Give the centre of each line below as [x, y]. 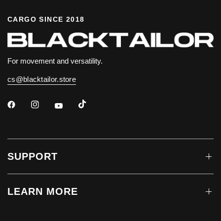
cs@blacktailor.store [42, 79]
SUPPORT [33, 157]
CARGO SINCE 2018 [46, 19]
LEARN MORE [43, 192]
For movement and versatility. [55, 61]
